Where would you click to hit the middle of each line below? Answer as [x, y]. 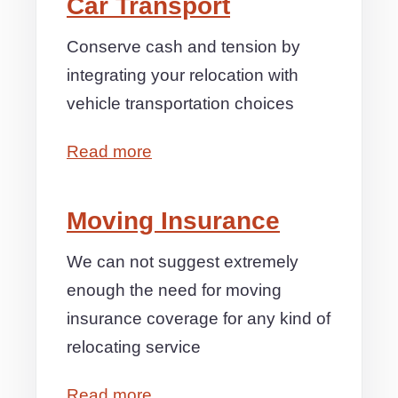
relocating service [134, 347]
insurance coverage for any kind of [199, 318]
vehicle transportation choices [180, 103]
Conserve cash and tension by [183, 47]
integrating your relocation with [183, 75]
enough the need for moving [174, 290]
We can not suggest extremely [183, 262]
